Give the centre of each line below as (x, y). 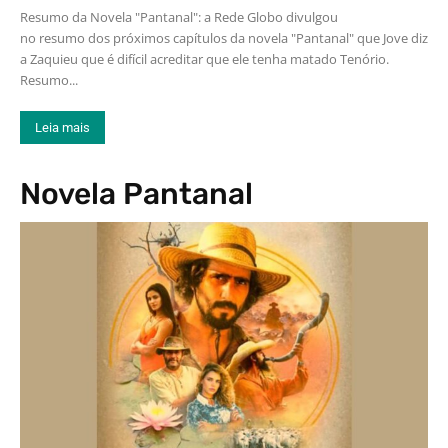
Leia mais (62, 127)
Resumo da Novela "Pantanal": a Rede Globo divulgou (179, 17)
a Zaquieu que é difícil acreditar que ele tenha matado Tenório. (204, 59)
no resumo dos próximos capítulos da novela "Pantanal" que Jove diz (224, 38)
